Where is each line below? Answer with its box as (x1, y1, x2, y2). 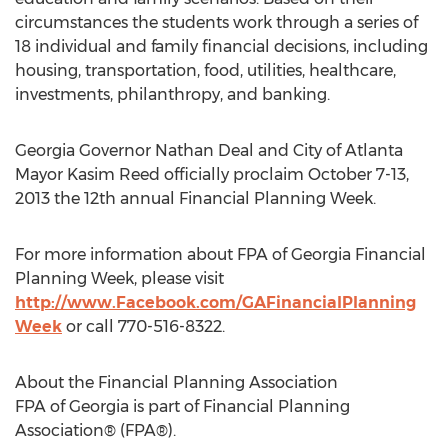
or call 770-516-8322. (62, 317, 225, 336)
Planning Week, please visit (15, 269, 224, 288)
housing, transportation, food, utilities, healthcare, (15, 61, 396, 80)
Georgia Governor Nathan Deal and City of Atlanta (15, 141, 403, 160)
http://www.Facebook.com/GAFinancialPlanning (15, 293, 416, 312)
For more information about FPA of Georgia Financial (15, 245, 426, 264)
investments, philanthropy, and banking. (15, 85, 330, 104)
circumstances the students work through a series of (15, 13, 418, 32)
